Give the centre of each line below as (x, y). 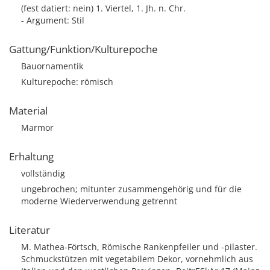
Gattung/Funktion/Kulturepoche (83, 49)
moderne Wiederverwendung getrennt (99, 201)
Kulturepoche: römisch (67, 82)
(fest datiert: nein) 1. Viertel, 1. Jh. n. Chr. (103, 8)
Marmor (37, 127)
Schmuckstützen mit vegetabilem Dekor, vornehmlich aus (137, 259)
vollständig (43, 173)
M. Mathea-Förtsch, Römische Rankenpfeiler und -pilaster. (139, 247)
